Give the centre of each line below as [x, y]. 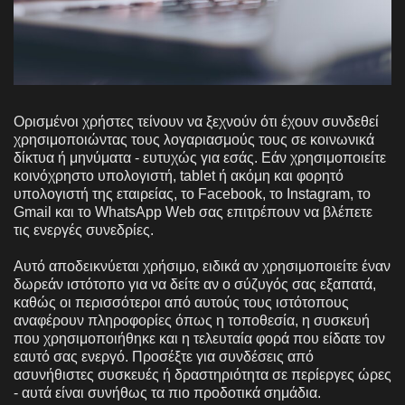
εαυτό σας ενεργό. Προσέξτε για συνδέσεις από [164, 356]
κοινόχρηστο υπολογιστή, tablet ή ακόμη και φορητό [179, 175]
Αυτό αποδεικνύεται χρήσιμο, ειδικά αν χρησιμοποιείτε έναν [202, 266]
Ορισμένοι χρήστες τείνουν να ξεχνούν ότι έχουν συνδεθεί [196, 121]
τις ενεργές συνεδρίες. [84, 230]
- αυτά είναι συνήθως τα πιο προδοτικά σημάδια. [167, 392]
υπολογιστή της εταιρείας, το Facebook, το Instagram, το [192, 193]
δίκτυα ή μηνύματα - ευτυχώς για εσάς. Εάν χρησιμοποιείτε [200, 157]
